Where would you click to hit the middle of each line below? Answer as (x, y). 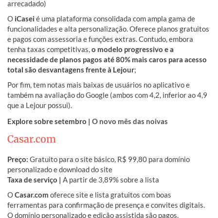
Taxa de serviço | (35, 179)
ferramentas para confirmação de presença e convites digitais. (106, 205)
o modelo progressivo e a (133, 49)
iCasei (25, 18)
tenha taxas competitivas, (49, 49)
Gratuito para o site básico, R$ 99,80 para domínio (110, 159)
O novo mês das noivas (130, 121)
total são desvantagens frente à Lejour (71, 69)
